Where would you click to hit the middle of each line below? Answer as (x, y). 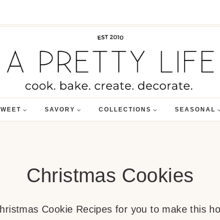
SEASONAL (195, 110)
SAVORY (60, 110)
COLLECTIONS (125, 110)
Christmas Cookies (110, 175)
